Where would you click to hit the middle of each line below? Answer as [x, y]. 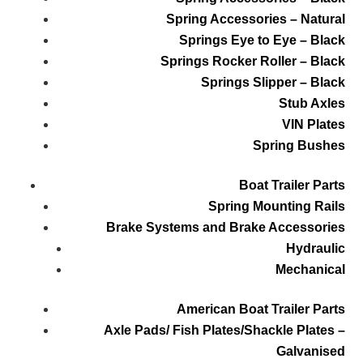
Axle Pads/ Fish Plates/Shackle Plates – [224, 331]
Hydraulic [315, 249]
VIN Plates [313, 125]
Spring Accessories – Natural [255, 19]
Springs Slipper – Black [273, 83]
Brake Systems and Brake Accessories [225, 228]
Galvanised [310, 352]
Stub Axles [312, 104]
